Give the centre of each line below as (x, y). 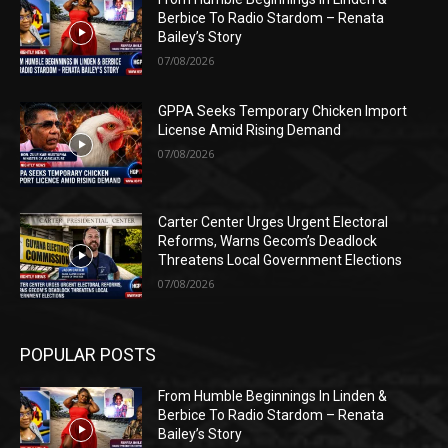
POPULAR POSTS (88, 355)
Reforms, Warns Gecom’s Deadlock (268, 241)
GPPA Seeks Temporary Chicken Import (283, 110)
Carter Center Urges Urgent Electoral (273, 222)
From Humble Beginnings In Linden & (273, 396)
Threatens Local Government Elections (280, 260)
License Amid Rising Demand (250, 129)
